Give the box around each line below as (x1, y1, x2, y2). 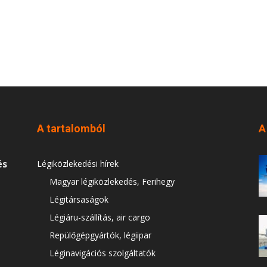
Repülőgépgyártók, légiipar (49, 229, 151, 241)
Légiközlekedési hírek (37, 158, 119, 169)
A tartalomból (37, 122, 105, 135)
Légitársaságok (49, 194, 108, 205)
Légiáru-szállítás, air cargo (49, 212, 150, 223)
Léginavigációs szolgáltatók (49, 247, 156, 259)
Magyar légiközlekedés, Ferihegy (49, 176, 175, 187)
